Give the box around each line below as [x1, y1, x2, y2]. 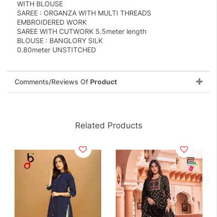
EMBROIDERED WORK [17, 18, 87, 27]
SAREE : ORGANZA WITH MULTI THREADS [17, 9, 151, 17]
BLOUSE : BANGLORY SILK [17, 36, 103, 45]
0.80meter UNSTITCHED [17, 46, 96, 54]
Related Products [75, 121, 142, 131]
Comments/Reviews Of [15, 77, 90, 86]
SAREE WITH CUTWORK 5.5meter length [17, 27, 146, 36]
